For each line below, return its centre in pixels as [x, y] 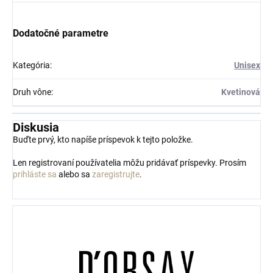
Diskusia [36, 128]
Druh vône [32, 92]
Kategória [31, 66]
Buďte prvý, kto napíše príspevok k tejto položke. [103, 140]
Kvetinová [241, 92]
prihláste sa [35, 175]
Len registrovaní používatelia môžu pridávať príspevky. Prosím [129, 163]
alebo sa [74, 175]
